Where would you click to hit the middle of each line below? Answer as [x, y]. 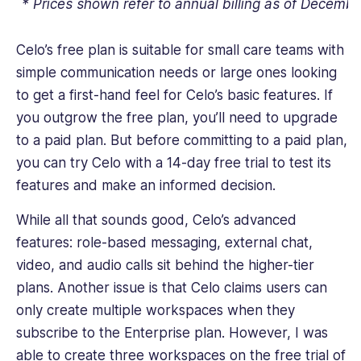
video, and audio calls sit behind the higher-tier [165, 265]
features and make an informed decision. [148, 186]
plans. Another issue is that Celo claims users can [172, 287]
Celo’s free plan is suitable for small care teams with [180, 50]
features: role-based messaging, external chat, [164, 242]
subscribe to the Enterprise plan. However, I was [172, 332]
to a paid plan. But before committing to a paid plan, [182, 141]
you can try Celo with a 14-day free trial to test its [174, 163]
